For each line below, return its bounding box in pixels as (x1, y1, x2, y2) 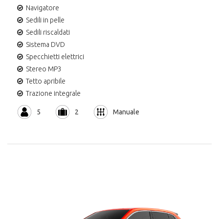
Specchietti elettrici (26, 52, 84, 61)
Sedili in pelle (26, 16, 65, 24)
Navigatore (26, 3, 59, 12)
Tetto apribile (26, 77, 66, 85)
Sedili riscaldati (26, 28, 70, 36)
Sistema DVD (26, 40, 65, 48)
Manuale (113, 108, 139, 116)
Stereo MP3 (26, 65, 62, 73)
